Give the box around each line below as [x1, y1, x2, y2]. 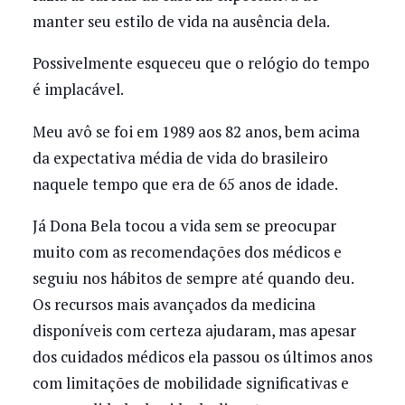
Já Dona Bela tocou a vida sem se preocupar [32, 214, 336, 236]
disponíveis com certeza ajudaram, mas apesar [32, 319, 356, 341]
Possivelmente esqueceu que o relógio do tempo [32, 52, 370, 74]
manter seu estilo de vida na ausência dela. [32, 11, 330, 33]
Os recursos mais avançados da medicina [32, 293, 316, 315]
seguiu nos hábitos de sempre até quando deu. [32, 267, 354, 288]
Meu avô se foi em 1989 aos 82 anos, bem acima [32, 120, 360, 142]
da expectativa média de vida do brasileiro [32, 146, 328, 168]
